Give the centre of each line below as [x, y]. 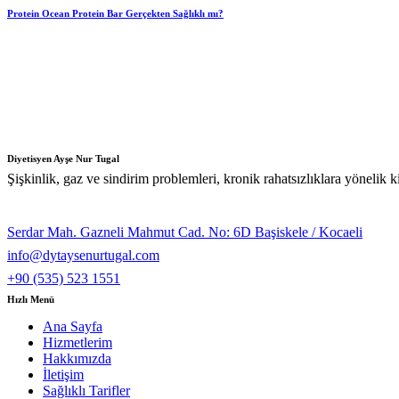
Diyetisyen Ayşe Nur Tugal [63, 159]
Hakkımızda [77, 359]
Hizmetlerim [77, 343]
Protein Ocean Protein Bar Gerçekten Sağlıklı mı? [115, 13]
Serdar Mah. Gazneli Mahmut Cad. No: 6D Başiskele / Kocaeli [185, 232]
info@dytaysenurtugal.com [83, 256]
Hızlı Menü [31, 300]
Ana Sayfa [73, 327]
